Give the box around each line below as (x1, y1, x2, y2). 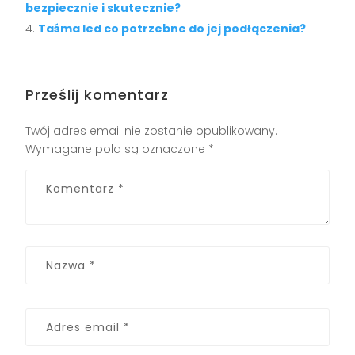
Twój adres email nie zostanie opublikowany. (25, 123, 278, 139)
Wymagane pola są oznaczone (25, 141, 209, 158)
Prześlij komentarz (25, 85, 170, 105)
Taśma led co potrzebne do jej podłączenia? (38, 21, 307, 37)
